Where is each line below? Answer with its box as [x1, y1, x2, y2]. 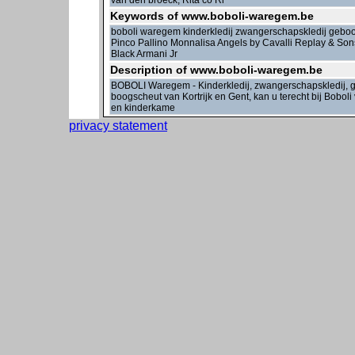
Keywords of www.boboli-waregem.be [110, 10, 314, 22]
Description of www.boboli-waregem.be [110, 63, 323, 76]
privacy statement [69, 119, 167, 132]
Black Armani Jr [111, 48, 177, 59]
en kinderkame [111, 102, 175, 113]
